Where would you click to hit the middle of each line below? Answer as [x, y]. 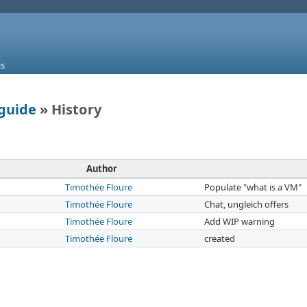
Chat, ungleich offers [246, 205]
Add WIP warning [240, 222]
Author [101, 169]
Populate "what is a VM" [253, 187]
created [220, 239]
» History [69, 110]
